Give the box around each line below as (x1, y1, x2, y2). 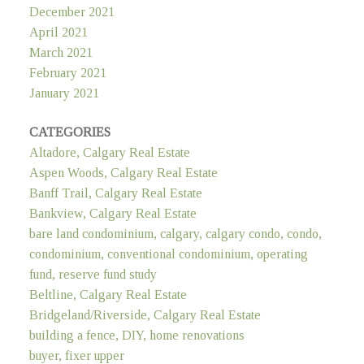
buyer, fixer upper (28, 348, 124, 362)
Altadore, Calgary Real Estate (28, 145, 190, 159)
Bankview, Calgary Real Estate (28, 206, 197, 220)
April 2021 (28, 25, 88, 40)
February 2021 (28, 66, 106, 80)
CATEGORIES (28, 124, 110, 139)
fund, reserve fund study (28, 266, 157, 281)
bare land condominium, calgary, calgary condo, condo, (28, 226, 322, 240)
